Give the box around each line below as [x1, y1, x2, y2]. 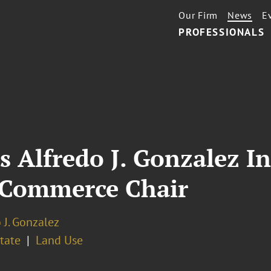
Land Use [35, 232, 83, 248]
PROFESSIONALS [178, 25, 265, 39]
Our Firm [178, 9, 218, 21]
